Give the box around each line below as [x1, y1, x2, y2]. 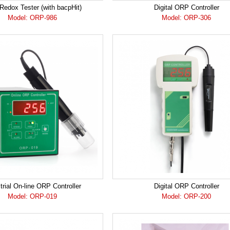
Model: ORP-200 [162, 193, 211, 200]
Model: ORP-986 [8, 14, 57, 22]
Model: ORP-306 [162, 14, 211, 22]
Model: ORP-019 [8, 193, 57, 200]
